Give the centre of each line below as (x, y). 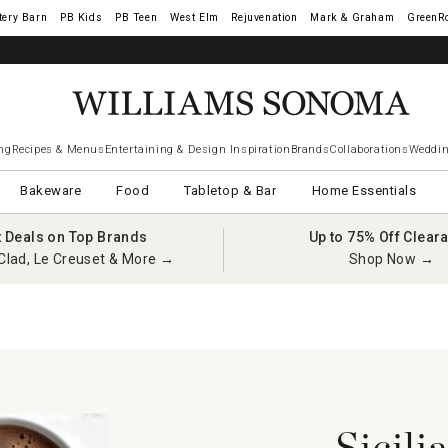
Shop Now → (391, 259)
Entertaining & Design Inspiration (197, 149)
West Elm (194, 17)
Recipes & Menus (58, 149)
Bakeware (51, 190)
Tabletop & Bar (230, 190)
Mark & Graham (352, 17)
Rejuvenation (264, 17)
